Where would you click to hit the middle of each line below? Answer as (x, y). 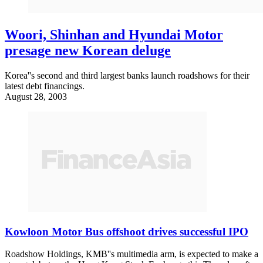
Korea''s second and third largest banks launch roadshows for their (127, 75)
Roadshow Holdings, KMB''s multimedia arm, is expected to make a (131, 254)
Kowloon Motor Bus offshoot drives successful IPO (127, 231)
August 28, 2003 (36, 96)
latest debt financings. (45, 86)
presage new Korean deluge (88, 50)
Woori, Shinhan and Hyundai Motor (114, 34)
